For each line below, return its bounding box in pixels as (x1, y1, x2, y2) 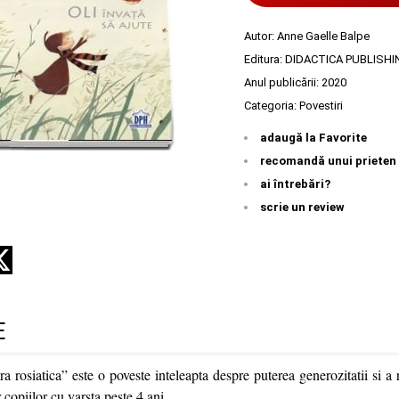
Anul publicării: (244, 76, 322, 90)
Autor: (244, 29, 277, 44)
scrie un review (260, 200, 345, 215)
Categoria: (244, 99, 299, 113)
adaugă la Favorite (260, 131, 367, 145)
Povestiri (299, 99, 343, 113)
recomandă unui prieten (260, 154, 396, 168)
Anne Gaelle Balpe (277, 29, 370, 44)
